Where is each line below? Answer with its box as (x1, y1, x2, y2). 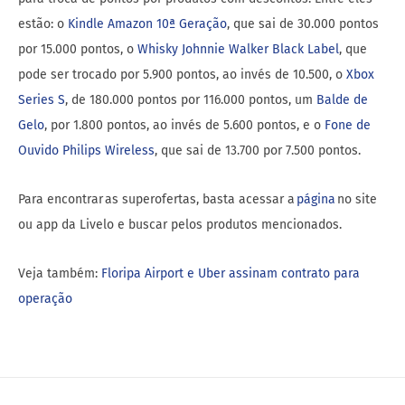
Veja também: (18, 266, 101, 282)
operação (18, 291, 72, 307)
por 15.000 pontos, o (18, 42, 137, 58)
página (297, 192, 335, 208)
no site (335, 192, 377, 208)
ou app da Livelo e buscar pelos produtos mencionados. (18, 217, 342, 233)
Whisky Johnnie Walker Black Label (137, 42, 339, 58)
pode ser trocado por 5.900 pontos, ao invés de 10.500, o (18, 67, 346, 83)
